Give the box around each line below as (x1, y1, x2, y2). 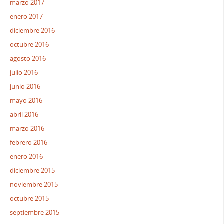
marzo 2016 (10, 124, 45, 133)
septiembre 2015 (10, 208, 60, 217)
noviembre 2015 (10, 180, 58, 189)
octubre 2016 (10, 40, 49, 49)
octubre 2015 (10, 194, 49, 203)
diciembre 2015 (10, 166, 55, 175)
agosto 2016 (10, 54, 46, 63)
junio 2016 (10, 82, 41, 91)
